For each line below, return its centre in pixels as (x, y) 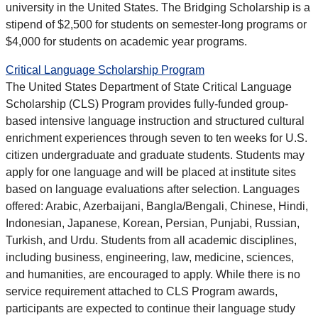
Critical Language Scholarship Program (105, 70)
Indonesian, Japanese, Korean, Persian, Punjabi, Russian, (153, 224)
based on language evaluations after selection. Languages (153, 190)
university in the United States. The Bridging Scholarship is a (158, 8)
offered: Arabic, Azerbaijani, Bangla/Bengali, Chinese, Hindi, (157, 207)
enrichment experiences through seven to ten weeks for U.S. (157, 138)
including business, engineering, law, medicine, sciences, (150, 258)
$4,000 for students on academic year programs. (126, 42)
